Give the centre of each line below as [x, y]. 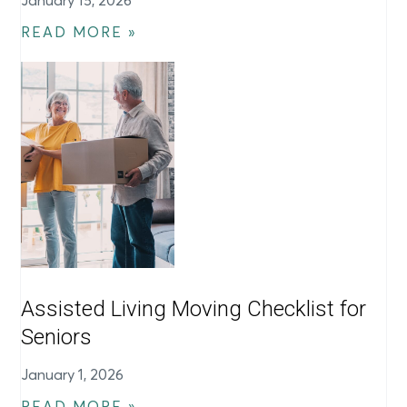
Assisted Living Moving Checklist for [194, 309]
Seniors [57, 338]
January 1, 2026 [73, 375]
